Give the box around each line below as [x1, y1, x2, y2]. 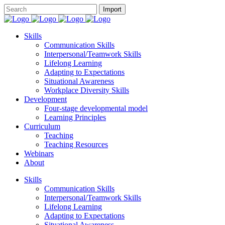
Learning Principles [44, 113, 106, 122]
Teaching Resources [44, 140, 108, 149]
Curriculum [24, 122, 60, 131]
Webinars [24, 149, 54, 158]
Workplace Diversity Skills [44, 86, 129, 94]
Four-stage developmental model [44, 104, 148, 113]
